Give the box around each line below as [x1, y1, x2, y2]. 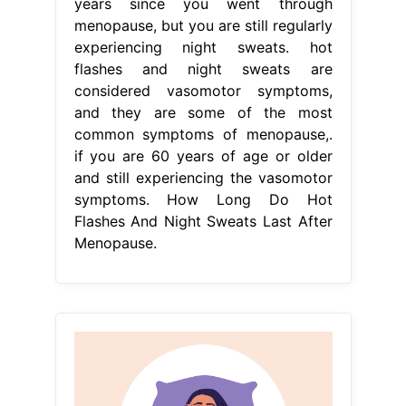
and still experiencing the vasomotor [73, 168, 333, 187]
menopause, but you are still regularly [73, 15, 333, 34]
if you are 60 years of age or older [73, 146, 333, 165]
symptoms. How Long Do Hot [73, 189, 333, 208]
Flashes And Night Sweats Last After [73, 211, 333, 230]
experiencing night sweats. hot [73, 37, 333, 56]
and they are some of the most [73, 102, 333, 121]
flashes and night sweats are [73, 59, 333, 78]
